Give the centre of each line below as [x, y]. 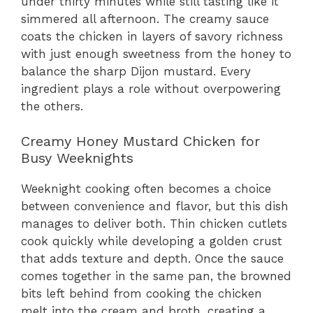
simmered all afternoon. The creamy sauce [145, 19]
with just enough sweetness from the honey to [156, 53]
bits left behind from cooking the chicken [141, 294]
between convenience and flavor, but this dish [155, 206]
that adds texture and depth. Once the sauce [152, 259]
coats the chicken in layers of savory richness [152, 36]
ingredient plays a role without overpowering [151, 88]
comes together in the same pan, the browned [156, 276]
